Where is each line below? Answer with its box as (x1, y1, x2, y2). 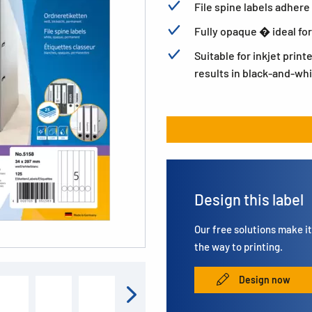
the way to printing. (194, 240, 283, 253)
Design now (237, 273, 290, 286)
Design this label (194, 189, 304, 208)
